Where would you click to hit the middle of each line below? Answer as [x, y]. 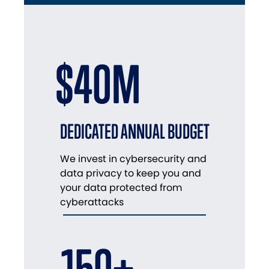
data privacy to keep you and [131, 174]
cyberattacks [92, 202]
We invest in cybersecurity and [133, 159]
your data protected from [121, 188]
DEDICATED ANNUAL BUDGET [135, 131]
